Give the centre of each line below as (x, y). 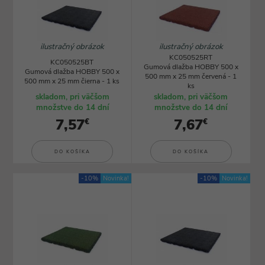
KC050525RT (191, 57)
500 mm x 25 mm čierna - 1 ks (72, 81)
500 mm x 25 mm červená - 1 (191, 76)
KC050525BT (72, 62)
